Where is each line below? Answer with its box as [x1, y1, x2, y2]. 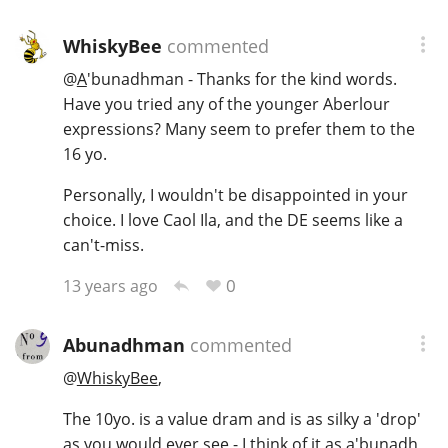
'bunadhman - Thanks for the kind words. [86, 68, 397, 91]
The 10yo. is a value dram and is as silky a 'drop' [62, 408, 421, 431]
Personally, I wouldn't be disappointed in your [62, 184, 408, 207]
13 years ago [62, 275, 158, 298]
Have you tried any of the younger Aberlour [62, 93, 390, 116]
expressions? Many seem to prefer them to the [62, 118, 415, 141]
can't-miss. [62, 234, 144, 257]
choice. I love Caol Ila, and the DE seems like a [62, 209, 403, 232]
